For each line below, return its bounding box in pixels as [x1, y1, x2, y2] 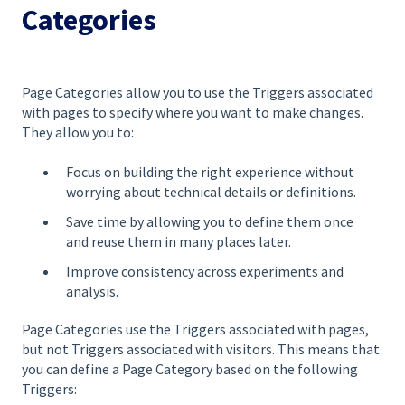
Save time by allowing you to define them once [66, 212, 353, 231]
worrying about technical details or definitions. [66, 183, 356, 202]
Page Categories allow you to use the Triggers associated [22, 82, 373, 101]
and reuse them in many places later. [66, 232, 291, 251]
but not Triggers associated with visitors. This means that [22, 340, 380, 359]
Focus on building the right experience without [66, 163, 354, 182]
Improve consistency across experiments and [66, 262, 344, 281]
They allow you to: [22, 122, 134, 141]
